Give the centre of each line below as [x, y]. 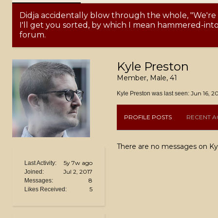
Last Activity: [40, 163]
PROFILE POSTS [148, 117]
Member [132, 78]
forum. [33, 35]
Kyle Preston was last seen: [153, 93]
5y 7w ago [78, 163]
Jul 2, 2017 [78, 172]
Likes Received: [45, 189]
